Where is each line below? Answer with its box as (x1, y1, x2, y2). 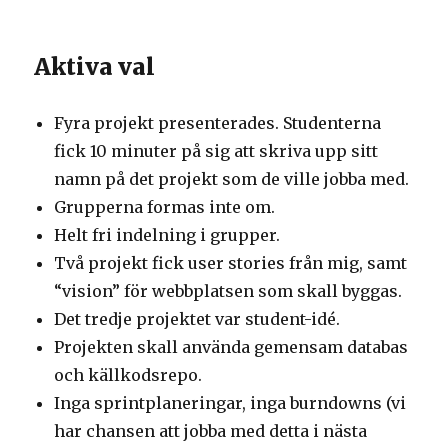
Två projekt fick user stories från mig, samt (54, 253, 408, 273)
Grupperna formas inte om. (54, 197, 276, 217)
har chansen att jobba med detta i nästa (54, 421, 368, 441)
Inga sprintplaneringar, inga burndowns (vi (54, 393, 407, 413)
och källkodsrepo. (54, 365, 203, 385)
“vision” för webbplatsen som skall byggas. (54, 281, 403, 301)
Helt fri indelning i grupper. (54, 225, 281, 245)
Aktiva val (34, 52, 156, 81)
